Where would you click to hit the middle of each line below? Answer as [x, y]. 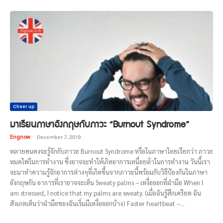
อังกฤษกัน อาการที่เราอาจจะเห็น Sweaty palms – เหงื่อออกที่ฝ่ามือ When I [107, 183]
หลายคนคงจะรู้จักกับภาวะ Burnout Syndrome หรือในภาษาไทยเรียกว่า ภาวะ [111, 151]
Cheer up [24, 107]
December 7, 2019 [59, 137]
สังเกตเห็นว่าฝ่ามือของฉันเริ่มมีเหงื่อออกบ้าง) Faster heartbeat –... [97, 204]
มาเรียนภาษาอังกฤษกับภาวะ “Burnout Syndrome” [100, 124]
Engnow [20, 137]
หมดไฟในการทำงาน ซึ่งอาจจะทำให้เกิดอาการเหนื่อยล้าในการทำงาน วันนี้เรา [110, 162]
